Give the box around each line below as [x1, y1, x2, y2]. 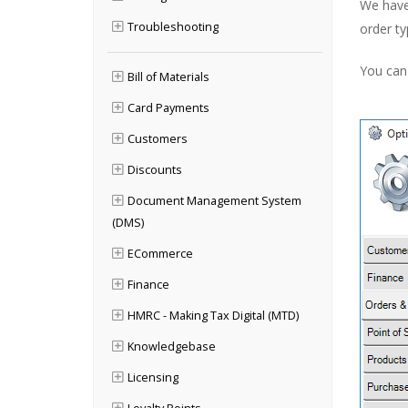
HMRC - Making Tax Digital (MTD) [127, 308, 299, 323]
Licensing [127, 370, 178, 385]
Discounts [127, 162, 182, 178]
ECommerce [127, 246, 193, 261]
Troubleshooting [127, 19, 219, 35]
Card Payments [127, 100, 209, 116]
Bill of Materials [127, 69, 209, 85]
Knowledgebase [127, 339, 216, 354]
